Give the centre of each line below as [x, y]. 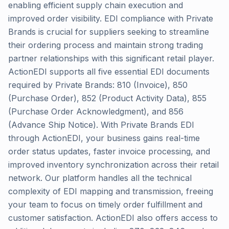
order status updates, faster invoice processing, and [109, 151]
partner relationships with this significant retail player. [111, 58]
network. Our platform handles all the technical [100, 178]
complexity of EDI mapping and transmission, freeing [111, 191]
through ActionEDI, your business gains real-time [104, 138]
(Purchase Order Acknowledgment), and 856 [96, 111]
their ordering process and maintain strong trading [106, 45]
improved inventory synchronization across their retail [113, 165]
